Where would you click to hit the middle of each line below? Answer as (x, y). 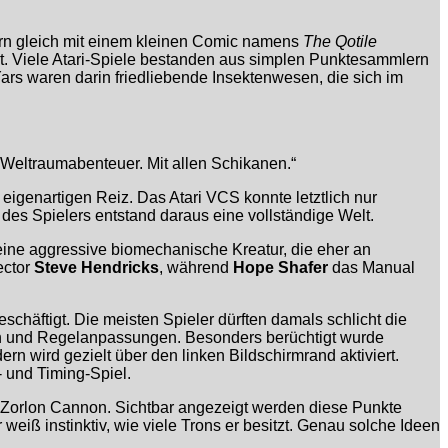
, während (196, 268)
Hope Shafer (280, 268)
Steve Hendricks (96, 268)
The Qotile (340, 42)
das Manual (371, 268)
